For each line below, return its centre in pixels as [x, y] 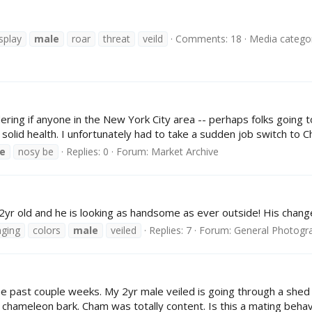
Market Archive [185, 151]
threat [117, 38]
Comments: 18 [209, 38]
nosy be [36, 151]
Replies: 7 [170, 230]
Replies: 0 [87, 151]
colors [47, 230]
